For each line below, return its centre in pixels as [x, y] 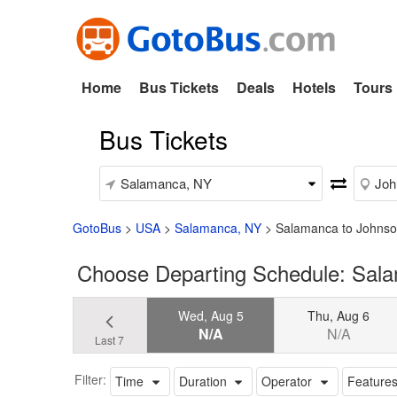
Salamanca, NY [218, 228]
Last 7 [110, 339]
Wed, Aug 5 [210, 315]
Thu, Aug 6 [339, 315]
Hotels [314, 87]
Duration [202, 381]
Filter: [90, 379]
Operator [287, 381]
